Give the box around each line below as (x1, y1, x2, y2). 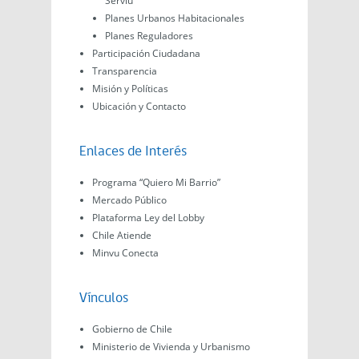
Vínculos (79, 291, 128, 307)
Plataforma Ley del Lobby (92, 211, 204, 225)
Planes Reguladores (105, 29, 193, 43)
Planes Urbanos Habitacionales (105, 11, 244, 26)
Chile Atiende (92, 228, 151, 243)
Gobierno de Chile (92, 322, 172, 337)
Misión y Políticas (92, 82, 168, 96)
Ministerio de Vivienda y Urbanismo (92, 340, 250, 354)
